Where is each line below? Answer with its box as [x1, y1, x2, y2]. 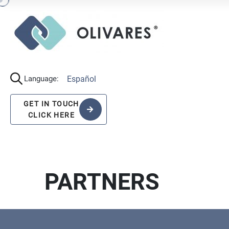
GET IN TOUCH [24, 100, 79, 108]
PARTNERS [44, 168, 159, 195]
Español [67, 74, 96, 84]
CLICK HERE [28, 111, 75, 119]
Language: [24, 74, 59, 83]
